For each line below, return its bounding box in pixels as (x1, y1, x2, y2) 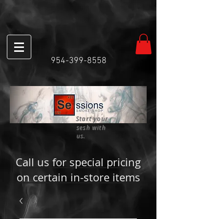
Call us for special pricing (16, 155, 141, 169)
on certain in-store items (16, 170, 140, 184)
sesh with (76, 123, 106, 131)
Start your (76, 115, 109, 123)
